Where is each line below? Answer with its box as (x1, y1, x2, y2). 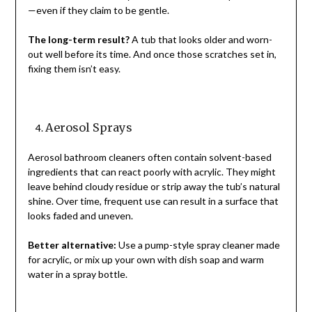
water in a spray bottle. (27, 268, 127, 281)
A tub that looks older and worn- (129, 33, 272, 46)
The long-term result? (27, 33, 130, 46)
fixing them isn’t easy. (27, 63, 120, 75)
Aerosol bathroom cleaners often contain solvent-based (27, 151, 272, 164)
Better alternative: (27, 239, 116, 251)
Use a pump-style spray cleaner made (116, 239, 280, 251)
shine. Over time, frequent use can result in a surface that (27, 195, 279, 208)
